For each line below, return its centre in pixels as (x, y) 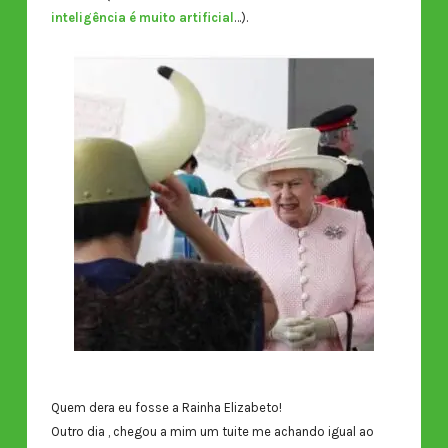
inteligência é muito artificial (142, 18)
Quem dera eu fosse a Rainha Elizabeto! (166, 407)
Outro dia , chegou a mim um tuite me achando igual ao (212, 431)
